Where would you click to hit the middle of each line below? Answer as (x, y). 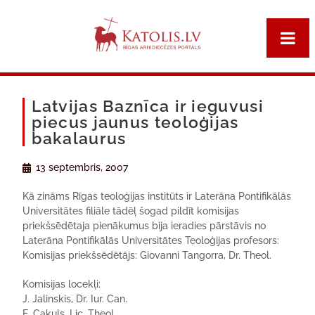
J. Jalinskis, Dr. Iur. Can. (75, 299)
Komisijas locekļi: (62, 284)
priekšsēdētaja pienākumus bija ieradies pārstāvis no (144, 226)
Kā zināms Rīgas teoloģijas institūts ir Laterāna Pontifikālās (157, 196)
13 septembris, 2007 (82, 167)
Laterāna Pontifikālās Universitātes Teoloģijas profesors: (151, 240)
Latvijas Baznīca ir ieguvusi (148, 106)
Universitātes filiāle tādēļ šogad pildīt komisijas (131, 211)
